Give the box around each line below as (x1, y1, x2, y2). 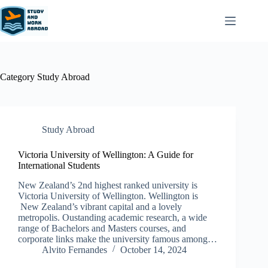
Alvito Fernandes (42, 244, 107, 255)
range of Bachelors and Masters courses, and (18, 223, 186, 233)
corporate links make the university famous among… (18, 233, 217, 244)
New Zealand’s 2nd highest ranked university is (18, 179, 197, 190)
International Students (18, 160, 100, 170)
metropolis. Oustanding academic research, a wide (18, 212, 207, 223)
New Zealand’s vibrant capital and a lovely (18, 201, 182, 212)
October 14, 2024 (120, 244, 187, 255)
